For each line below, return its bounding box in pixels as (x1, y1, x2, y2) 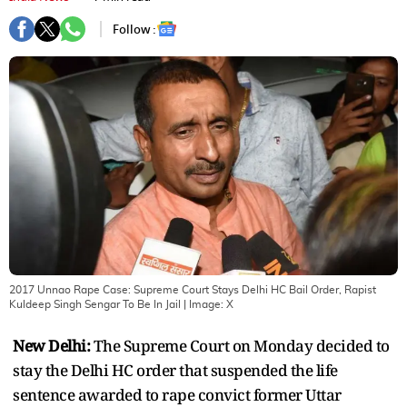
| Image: (181, 298, 226, 310)
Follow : (113, 20, 156, 38)
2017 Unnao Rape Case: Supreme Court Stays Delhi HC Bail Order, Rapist (9, 283, 376, 295)
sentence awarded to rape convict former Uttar (13, 383, 342, 405)
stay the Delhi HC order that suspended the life (13, 359, 338, 381)
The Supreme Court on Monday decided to (93, 334, 390, 356)
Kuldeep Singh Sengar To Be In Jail (9, 298, 181, 310)
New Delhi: (13, 334, 94, 356)
